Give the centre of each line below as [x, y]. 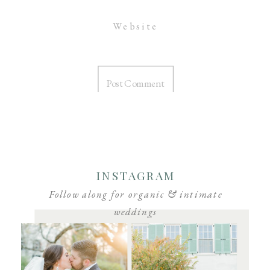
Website [135, 26]
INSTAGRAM [136, 175]
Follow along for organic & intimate [135, 194]
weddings [136, 212]
